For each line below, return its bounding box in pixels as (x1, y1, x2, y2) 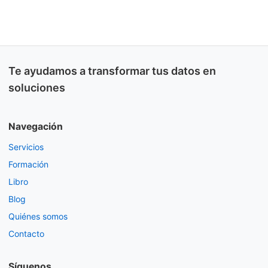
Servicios (8, 142, 44, 153)
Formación (8, 159, 48, 170)
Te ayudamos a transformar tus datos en (8, 65, 216, 78)
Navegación (8, 121, 63, 133)
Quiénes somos (8, 211, 68, 222)
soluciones (8, 81, 65, 95)
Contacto (8, 229, 44, 239)
